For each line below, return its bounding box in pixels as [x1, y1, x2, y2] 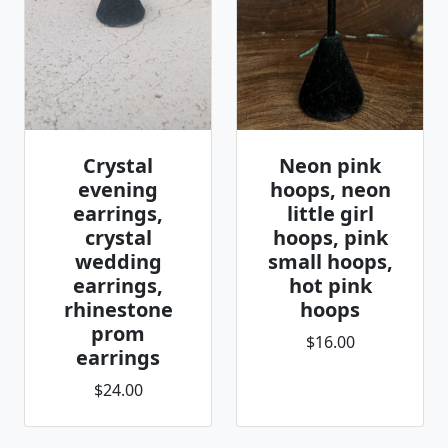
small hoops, [267, 248, 393, 275]
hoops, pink [272, 224, 388, 251]
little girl [286, 200, 374, 227]
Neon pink [279, 152, 381, 179]
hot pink [288, 272, 372, 299]
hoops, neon [269, 176, 391, 203]
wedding [74, 248, 162, 275]
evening [78, 176, 158, 203]
